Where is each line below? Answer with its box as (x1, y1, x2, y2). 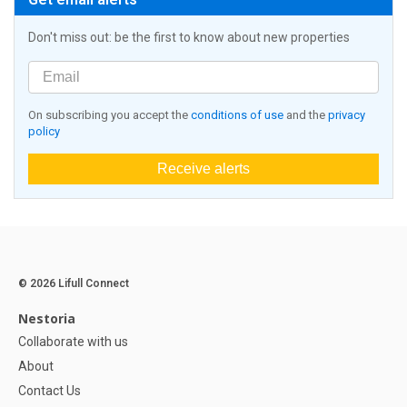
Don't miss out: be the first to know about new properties (28, 30, 350, 45)
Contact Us (18, 383, 81, 399)
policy (28, 124, 60, 139)
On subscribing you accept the (28, 108, 191, 123)
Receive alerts (157, 161, 250, 177)
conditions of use (191, 108, 283, 123)
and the (283, 108, 328, 123)
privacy (328, 108, 365, 123)
